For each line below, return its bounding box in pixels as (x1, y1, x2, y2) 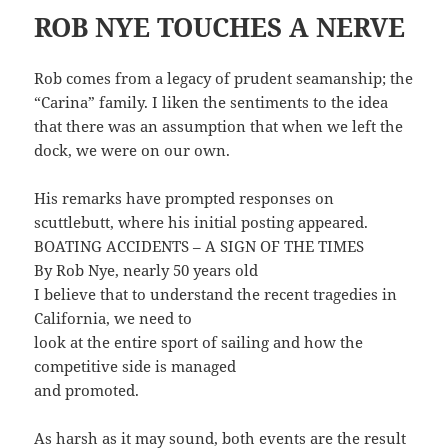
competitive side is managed (34, 355, 237, 376)
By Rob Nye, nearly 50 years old (34, 259, 259, 280)
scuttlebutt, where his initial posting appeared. (34, 211, 369, 232)
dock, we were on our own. (34, 139, 231, 160)
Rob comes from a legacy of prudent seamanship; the (34, 67, 414, 88)
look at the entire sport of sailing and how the (34, 331, 364, 352)
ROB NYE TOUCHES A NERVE (34, 8, 406, 45)
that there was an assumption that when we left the (34, 115, 404, 136)
